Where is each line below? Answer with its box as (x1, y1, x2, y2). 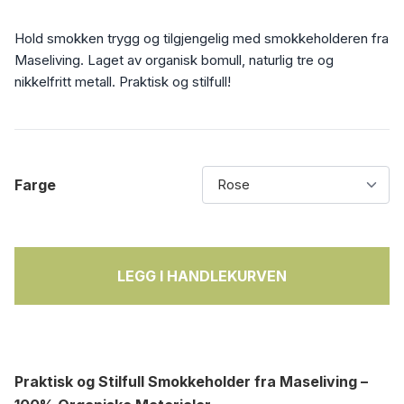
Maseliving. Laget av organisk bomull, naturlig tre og (14, 51, 334, 69)
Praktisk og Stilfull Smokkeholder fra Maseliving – (14, 372, 368, 390)
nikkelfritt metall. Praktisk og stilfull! (14, 73, 231, 90)
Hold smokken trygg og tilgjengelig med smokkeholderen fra (14, 30, 389, 47)
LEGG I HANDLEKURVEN (117, 267, 287, 285)
